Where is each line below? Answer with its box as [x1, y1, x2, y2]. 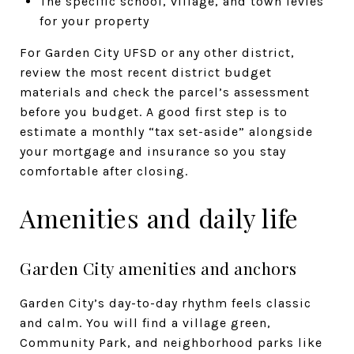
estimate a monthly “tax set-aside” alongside [20, 123, 313, 139]
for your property [39, 13, 149, 28]
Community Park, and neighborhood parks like [20, 334, 322, 350]
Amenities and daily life [20, 200, 299, 235]
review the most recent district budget [20, 64, 272, 80]
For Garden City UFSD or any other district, [20, 44, 295, 60]
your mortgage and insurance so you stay [20, 143, 286, 159]
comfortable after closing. [20, 163, 188, 179]
